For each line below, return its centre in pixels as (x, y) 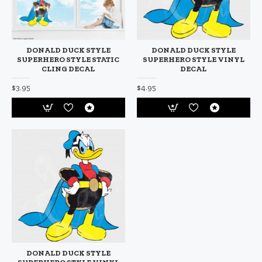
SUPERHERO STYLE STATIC (68, 59)
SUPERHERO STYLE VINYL (193, 59)
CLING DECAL (68, 68)
